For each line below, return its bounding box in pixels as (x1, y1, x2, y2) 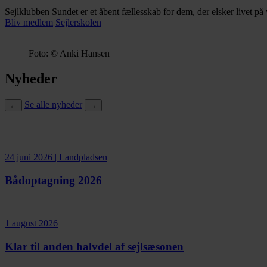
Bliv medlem (5, 17, 53, 28)
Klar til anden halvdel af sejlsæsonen (5, 240, 184, 253)
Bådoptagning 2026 (5, 173, 102, 187)
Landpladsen (59, 151, 107, 162)
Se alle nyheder (24, 99, 82, 110)
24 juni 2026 (5, 151, 52, 162)
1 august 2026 (5, 218, 58, 229)
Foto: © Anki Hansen (29, 48, 110, 59)
